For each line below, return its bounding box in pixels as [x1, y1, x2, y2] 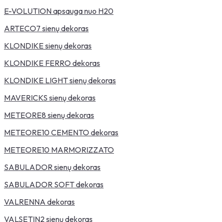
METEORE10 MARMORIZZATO [4, 145, 114, 155]
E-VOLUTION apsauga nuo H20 [4, 6, 113, 16]
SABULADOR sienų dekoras [4, 162, 101, 172]
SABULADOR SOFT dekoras [4, 179, 104, 189]
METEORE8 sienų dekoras [4, 110, 94, 120]
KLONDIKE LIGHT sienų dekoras [4, 75, 116, 85]
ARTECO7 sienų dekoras [4, 23, 89, 33]
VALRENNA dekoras [4, 197, 75, 207]
